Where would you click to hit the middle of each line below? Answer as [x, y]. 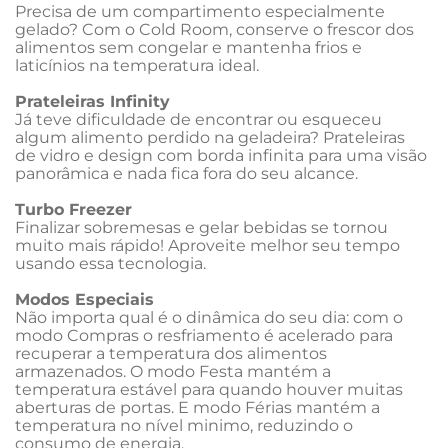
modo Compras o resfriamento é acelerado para [206, 335]
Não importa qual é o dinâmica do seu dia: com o [211, 317]
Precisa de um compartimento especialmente [202, 11]
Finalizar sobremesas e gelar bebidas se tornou [203, 227]
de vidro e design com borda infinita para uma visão [223, 155]
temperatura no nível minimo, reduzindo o [186, 425]
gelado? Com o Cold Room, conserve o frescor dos [216, 29]
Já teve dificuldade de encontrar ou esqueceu [200, 119]
